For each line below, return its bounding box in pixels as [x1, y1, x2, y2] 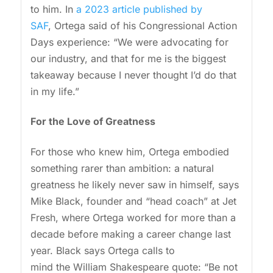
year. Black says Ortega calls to [30, 244, 175, 257]
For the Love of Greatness [30, 115, 155, 128]
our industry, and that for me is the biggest [30, 52, 226, 65]
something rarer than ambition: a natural [30, 161, 214, 174]
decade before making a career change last [30, 227, 231, 240]
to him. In [30, 3, 76, 16]
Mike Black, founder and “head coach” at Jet [30, 194, 236, 207]
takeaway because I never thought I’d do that [30, 69, 236, 82]
